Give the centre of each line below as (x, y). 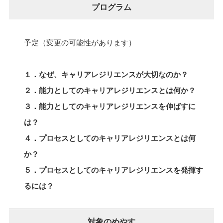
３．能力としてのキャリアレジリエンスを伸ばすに (110, 106)
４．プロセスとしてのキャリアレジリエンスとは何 (110, 138)
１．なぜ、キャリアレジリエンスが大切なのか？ (106, 74)
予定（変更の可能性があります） (80, 42)
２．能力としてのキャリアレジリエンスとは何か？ (110, 90)
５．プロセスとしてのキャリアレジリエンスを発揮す (113, 169)
